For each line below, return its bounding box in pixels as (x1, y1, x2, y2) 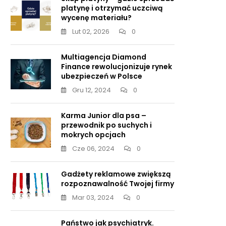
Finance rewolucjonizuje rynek (61, 62, 172, 72)
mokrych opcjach (61, 130, 126, 140)
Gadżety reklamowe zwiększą (61, 169, 171, 179)
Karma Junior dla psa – (61, 110, 146, 121)
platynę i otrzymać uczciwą (61, 3, 162, 13)
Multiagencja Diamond (61, 52, 146, 62)
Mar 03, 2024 (72, 193, 114, 202)
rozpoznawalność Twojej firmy (61, 179, 174, 189)
